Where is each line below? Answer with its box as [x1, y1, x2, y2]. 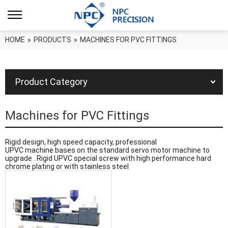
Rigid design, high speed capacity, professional [5, 138, 157, 146]
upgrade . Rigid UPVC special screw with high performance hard [5, 154, 211, 162]
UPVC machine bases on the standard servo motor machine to [5, 146, 210, 154]
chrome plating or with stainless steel [5, 162, 129, 170]
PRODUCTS [34, 36, 71, 44]
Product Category [15, 76, 88, 87]
